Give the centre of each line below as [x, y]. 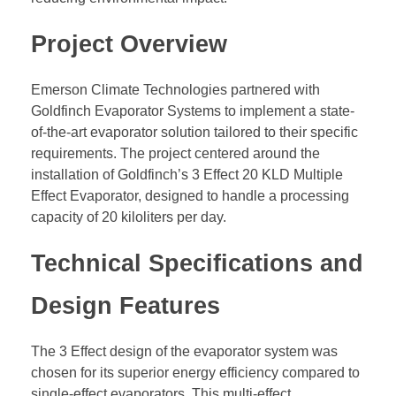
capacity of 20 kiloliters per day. [129, 217]
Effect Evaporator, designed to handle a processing [190, 195]
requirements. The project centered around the [175, 153]
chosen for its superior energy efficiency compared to [195, 373]
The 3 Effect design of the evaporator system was [184, 352]
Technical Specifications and [197, 263]
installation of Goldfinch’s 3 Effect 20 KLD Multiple [187, 174]
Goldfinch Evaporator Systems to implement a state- [193, 110]
